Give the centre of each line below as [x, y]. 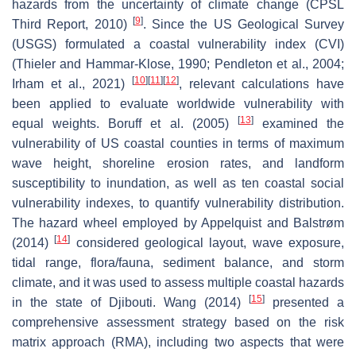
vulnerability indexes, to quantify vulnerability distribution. [178, 203]
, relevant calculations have [261, 83]
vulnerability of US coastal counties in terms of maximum [178, 143]
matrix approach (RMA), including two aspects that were [178, 342]
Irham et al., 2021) [72, 83]
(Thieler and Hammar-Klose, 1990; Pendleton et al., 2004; [178, 64]
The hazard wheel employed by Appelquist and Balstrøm [178, 222]
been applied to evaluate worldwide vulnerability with [178, 103]
